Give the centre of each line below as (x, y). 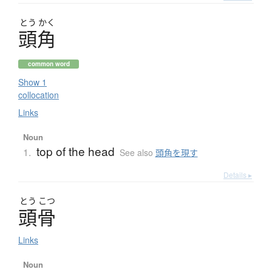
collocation (39, 95)
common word (49, 64)
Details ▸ (238, 175)
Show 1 (32, 82)
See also (137, 153)
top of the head (75, 151)
